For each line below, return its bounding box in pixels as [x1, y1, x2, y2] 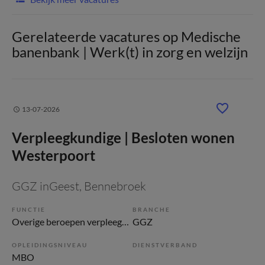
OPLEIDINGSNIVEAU [12, 241, 88, 248]
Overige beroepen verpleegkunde [122, 216, 129, 227]
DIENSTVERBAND [132, 241, 198, 248]
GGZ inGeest [12, 179, 79, 193]
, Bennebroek [79, 179, 146, 193]
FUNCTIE [12, 206, 46, 213]
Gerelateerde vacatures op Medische [12, 28, 241, 45]
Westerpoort [12, 147, 95, 164]
